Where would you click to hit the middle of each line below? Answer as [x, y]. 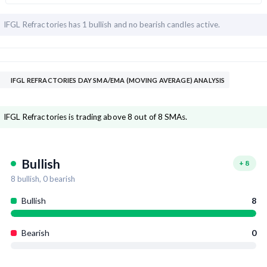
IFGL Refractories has [43, 25]
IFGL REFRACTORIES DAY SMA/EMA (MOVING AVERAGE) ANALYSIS [118, 80]
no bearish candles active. [174, 25]
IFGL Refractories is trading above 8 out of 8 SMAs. [96, 117]
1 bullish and [105, 25]
